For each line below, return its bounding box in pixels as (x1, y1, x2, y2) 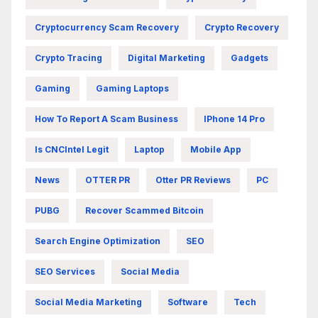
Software (168, 296, 208, 307)
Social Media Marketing (35, 296, 142, 307)
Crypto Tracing (35, 52, 102, 63)
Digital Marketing (128, 52, 205, 63)
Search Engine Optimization (35, 235, 160, 246)
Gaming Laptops (96, 82, 169, 94)
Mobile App (190, 143, 241, 155)
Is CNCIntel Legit (35, 143, 109, 155)
